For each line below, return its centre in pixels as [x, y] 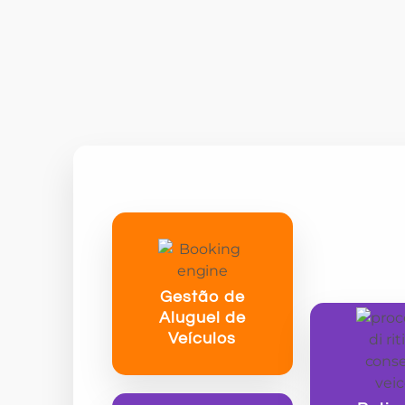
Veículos [202, 339]
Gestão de [202, 297]
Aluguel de [202, 318]
